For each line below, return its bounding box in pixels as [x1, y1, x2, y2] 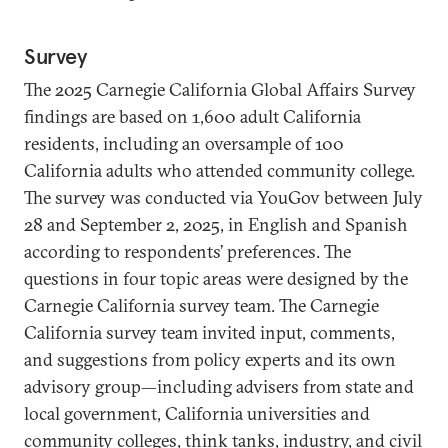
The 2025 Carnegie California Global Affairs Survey [24, 78, 416, 101]
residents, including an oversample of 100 [24, 132, 344, 155]
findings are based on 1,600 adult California [24, 105, 361, 128]
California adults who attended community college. [24, 159, 415, 182]
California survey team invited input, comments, [24, 321, 395, 344]
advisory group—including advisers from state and [24, 375, 414, 398]
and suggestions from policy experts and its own [24, 348, 396, 371]
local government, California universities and [24, 402, 370, 425]
